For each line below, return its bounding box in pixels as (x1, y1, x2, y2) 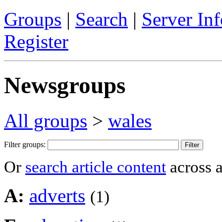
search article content (25, 158, 166, 176)
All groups (4, 110, 87, 131)
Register (4, 31, 68, 52)
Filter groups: (4, 140, 48, 149)
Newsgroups (4, 72, 125, 99)
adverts (29, 184, 85, 206)
